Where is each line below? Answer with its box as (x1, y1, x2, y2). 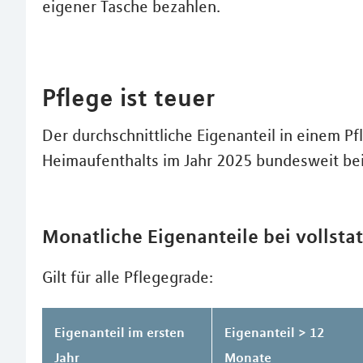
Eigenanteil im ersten (54, 323, 185, 340)
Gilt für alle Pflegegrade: (42, 267, 213, 287)
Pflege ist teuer (42, 82, 215, 112)
